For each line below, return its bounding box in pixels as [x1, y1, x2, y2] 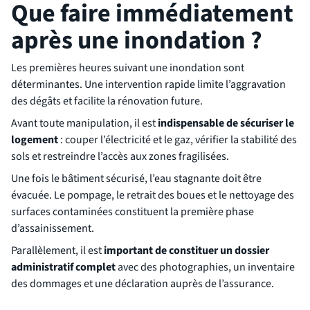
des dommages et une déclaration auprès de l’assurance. [11, 276, 274, 292]
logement [11, 132, 58, 148]
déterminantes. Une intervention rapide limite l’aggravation [11, 77, 286, 93]
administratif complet [11, 259, 118, 275]
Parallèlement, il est [11, 243, 104, 259]
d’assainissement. [11, 221, 94, 237]
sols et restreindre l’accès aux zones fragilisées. [11, 149, 229, 165]
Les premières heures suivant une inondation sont [11, 60, 244, 76]
